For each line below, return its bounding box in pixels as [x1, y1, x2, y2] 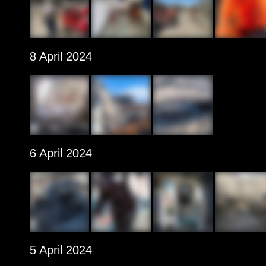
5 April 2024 [30, 243, 92, 256]
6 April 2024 [30, 147, 92, 160]
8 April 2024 [30, 50, 92, 63]
